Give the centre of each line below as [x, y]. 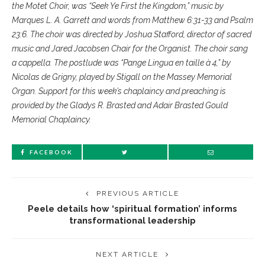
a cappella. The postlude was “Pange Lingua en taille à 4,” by [121, 62]
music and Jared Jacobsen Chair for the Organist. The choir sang [130, 48]
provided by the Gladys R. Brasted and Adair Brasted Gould [120, 105]
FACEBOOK [51, 152]
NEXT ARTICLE [127, 254]
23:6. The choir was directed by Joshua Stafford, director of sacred [132, 34]
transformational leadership [132, 220]
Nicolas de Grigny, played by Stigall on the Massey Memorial [122, 77]
